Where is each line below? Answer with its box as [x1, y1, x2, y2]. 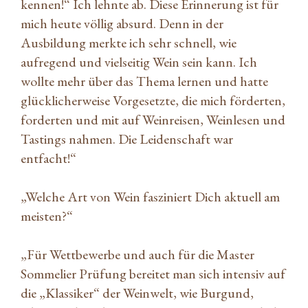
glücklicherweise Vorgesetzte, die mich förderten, [21, 91, 285, 109]
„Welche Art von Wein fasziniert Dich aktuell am [21, 187, 280, 206]
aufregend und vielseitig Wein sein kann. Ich [21, 52, 257, 71]
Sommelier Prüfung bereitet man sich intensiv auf [21, 264, 285, 283]
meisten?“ [21, 206, 73, 225]
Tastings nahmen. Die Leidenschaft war [21, 129, 233, 148]
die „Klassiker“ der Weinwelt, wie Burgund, [21, 283, 254, 302]
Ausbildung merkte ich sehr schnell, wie [21, 33, 236, 52]
